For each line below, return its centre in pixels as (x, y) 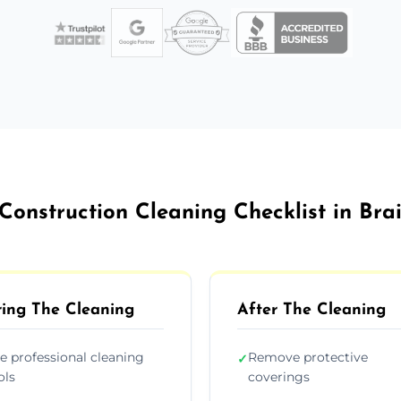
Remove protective (308, 357)
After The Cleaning (311, 310)
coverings (279, 376)
